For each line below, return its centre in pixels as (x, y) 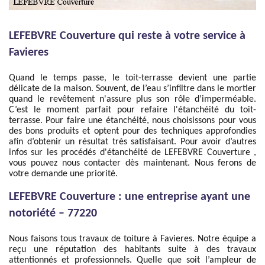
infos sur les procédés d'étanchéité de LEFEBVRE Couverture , (132, 153)
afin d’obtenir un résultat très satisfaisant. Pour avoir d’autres (132, 142)
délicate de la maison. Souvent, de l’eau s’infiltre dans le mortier (132, 89)
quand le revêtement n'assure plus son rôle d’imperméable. (132, 99)
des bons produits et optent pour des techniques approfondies (132, 131)
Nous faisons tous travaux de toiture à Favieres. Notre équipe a (132, 239)
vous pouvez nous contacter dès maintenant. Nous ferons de (132, 163)
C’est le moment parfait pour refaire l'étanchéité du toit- (132, 110)
